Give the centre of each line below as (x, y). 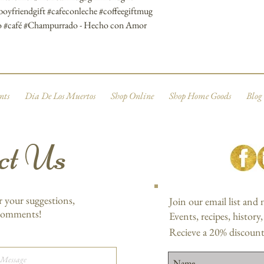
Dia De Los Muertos (60, 96)
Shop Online (132, 96)
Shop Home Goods (200, 96)
